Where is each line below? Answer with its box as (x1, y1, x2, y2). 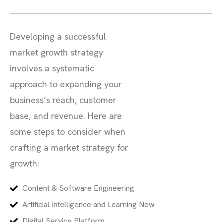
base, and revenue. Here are (10, 110, 122, 121)
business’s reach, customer (10, 94, 116, 106)
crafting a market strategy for (10, 142, 128, 153)
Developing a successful (10, 31, 106, 42)
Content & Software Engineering (22, 183, 134, 193)
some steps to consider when (10, 126, 125, 137)
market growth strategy (10, 47, 103, 58)
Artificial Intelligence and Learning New (22, 199, 155, 210)
